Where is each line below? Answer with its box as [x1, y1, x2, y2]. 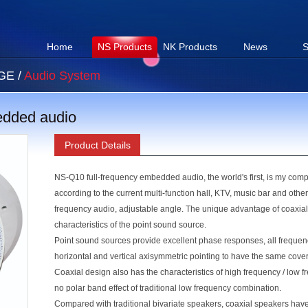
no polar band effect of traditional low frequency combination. [54, 283, 283, 293]
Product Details [64, 140, 131, 151]
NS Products [98, 41, 152, 52]
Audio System [24, 69, 100, 82]
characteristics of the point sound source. [54, 220, 208, 230]
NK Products [163, 41, 217, 52]
